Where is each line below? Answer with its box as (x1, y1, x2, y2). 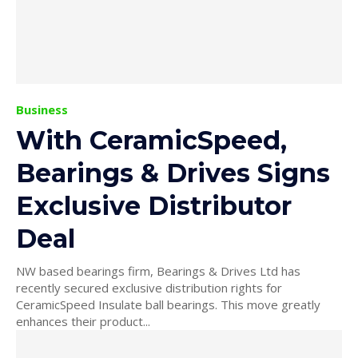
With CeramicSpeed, (16, 124, 287, 156)
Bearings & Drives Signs (16, 157, 330, 189)
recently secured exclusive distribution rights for (16, 279, 282, 296)
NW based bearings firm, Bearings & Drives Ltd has (16, 262, 300, 279)
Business (16, 101, 68, 117)
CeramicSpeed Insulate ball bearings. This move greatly (16, 296, 320, 312)
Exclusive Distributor (16, 189, 292, 221)
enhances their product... (16, 312, 150, 329)
